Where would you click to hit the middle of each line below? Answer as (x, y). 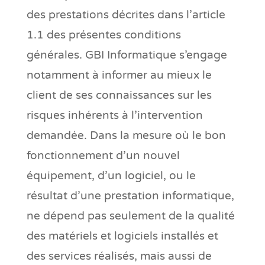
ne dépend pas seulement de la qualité (130, 216)
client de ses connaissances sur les (119, 95)
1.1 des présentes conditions (104, 35)
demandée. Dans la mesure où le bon (126, 135)
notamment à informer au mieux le (119, 75)
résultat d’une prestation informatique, (130, 195)
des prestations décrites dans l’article (126, 14)
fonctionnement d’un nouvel (103, 155)
